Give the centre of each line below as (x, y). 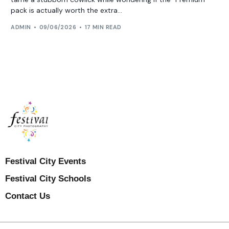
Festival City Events (45, 161)
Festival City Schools (48, 178)
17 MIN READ (103, 27)
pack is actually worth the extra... (67, 10)
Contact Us (28, 196)
